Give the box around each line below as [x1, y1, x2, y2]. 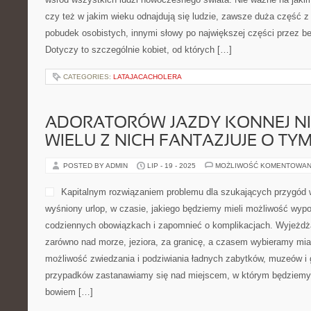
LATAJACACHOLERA [113, 73, 182, 81]
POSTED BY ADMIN [63, 162, 130, 169]
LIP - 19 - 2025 [147, 162, 196, 169]
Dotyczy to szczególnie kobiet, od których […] [45, 44, 232, 55]
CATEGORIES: [63, 73, 113, 81]
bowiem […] [45, 287, 93, 297]
